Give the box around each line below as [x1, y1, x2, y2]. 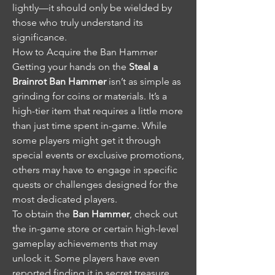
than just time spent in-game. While [12, 120, 167, 131]
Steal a [129, 61, 158, 72]
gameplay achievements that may [12, 238, 157, 249]
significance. [12, 31, 67, 43]
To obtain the [12, 208, 72, 220]
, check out [130, 208, 177, 220]
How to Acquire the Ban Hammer [12, 46, 157, 58]
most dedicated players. [12, 193, 117, 205]
